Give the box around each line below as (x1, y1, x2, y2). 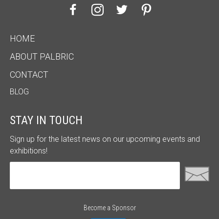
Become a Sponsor (83, 203, 136, 212)
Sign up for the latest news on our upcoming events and (10, 134, 200, 144)
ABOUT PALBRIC (10, 51, 74, 62)
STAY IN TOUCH (10, 113, 83, 128)
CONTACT (10, 69, 48, 80)
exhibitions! (10, 146, 47, 156)
